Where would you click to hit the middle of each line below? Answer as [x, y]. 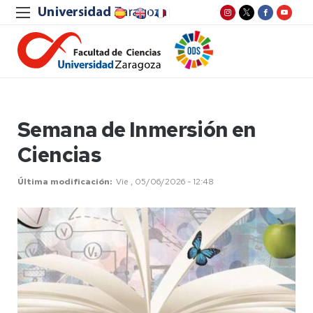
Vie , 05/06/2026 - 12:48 [165, 182]
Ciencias [60, 154]
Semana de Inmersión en [137, 129]
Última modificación [64, 182]
